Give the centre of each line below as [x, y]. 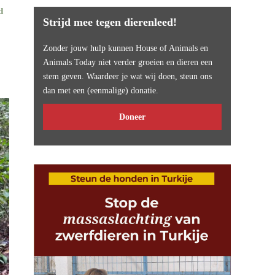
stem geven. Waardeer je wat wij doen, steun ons [128, 76]
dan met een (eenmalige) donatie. [101, 91]
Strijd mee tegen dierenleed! [110, 22]
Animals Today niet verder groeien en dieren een [128, 62]
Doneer [133, 117]
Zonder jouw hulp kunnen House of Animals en [126, 48]
